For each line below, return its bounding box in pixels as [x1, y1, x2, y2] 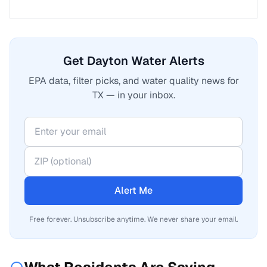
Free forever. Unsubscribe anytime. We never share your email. [29, 215, 238, 224]
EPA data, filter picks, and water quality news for [28, 74, 239, 87]
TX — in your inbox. [92, 89, 175, 101]
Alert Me [114, 184, 153, 197]
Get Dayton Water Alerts [63, 53, 204, 69]
